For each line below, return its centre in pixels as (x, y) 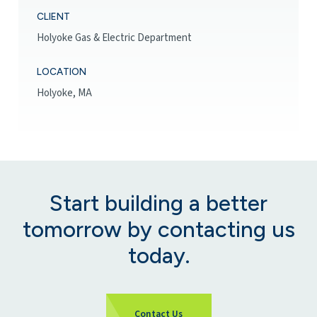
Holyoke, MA (64, 93)
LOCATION (62, 71)
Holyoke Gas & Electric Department (114, 38)
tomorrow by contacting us (158, 229)
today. (158, 255)
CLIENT (53, 16)
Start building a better (158, 203)
